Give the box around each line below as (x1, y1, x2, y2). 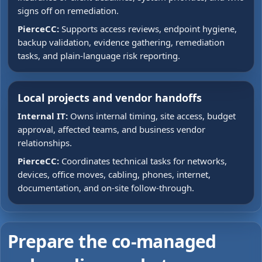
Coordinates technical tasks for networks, (61, 155, 227, 167)
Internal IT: (18, 110, 68, 122)
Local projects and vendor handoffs (18, 91, 202, 105)
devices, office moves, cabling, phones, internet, (18, 168, 211, 180)
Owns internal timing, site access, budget (70, 110, 236, 122)
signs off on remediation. (18, 5, 119, 16)
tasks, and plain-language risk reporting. (18, 50, 180, 61)
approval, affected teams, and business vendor (18, 123, 205, 135)
